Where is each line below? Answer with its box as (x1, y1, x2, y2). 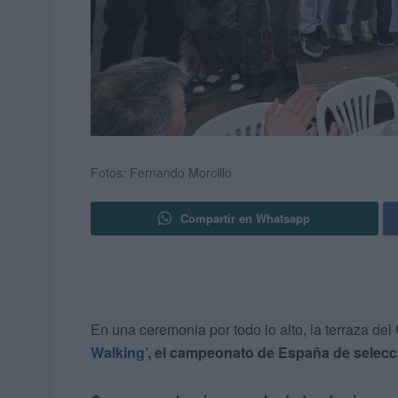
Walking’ (91, 342, 147, 363)
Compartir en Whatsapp (180, 210, 311, 227)
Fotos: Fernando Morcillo (91, 163, 232, 182)
